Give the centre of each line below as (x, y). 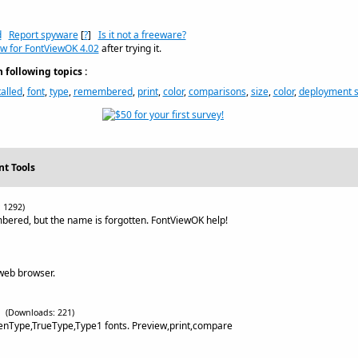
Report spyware (43, 35)
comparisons (217, 91)
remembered (103, 91)
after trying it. (130, 48)
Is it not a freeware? (142, 35)
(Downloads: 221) (40, 312)
